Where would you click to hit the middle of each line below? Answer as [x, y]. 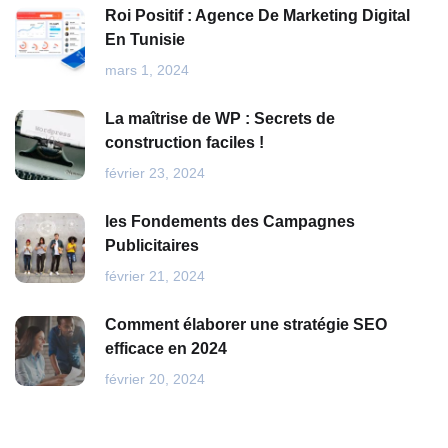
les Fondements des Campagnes [230, 222]
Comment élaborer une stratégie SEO [246, 325]
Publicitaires [152, 246]
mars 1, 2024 [147, 70]
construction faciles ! [184, 143]
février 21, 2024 [155, 276]
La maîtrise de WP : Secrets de [220, 119]
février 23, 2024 [155, 173]
